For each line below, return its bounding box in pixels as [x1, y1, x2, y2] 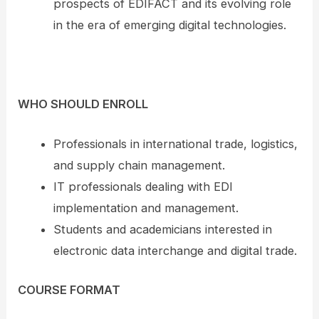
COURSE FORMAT [18, 283, 121, 298]
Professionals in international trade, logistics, [53, 137, 298, 152]
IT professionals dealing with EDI [53, 179, 233, 194]
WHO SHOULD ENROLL [18, 97, 149, 112]
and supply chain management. [53, 158, 225, 173]
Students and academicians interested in [53, 222, 272, 237]
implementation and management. [53, 201, 239, 216]
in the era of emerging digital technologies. [53, 18, 286, 33]
